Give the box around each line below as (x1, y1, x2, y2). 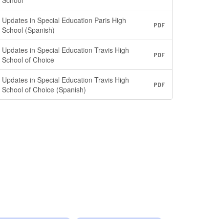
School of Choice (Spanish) (2, 85, 87, 94)
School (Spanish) (2, 25, 55, 35)
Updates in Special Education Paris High (2, 15, 127, 25)
